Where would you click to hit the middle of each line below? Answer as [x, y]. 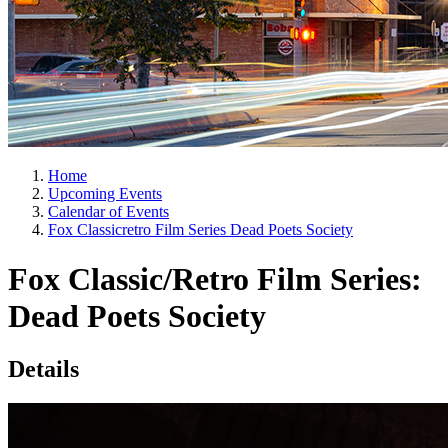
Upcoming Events [105, 194]
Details [43, 369]
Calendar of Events [108, 212]
